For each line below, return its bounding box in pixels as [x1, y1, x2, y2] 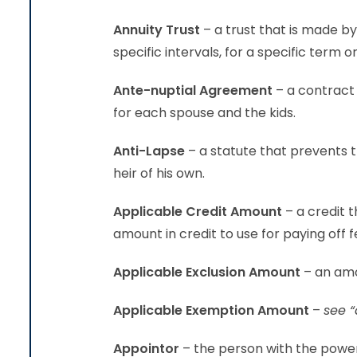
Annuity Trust [113, 21, 200, 39]
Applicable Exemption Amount [113, 301, 312, 320]
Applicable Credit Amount [113, 202, 285, 221]
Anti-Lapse [113, 142, 188, 160]
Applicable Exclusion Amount [113, 263, 304, 281]
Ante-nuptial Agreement [113, 81, 273, 100]
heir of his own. [113, 164, 205, 182]
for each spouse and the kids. [113, 104, 296, 122]
